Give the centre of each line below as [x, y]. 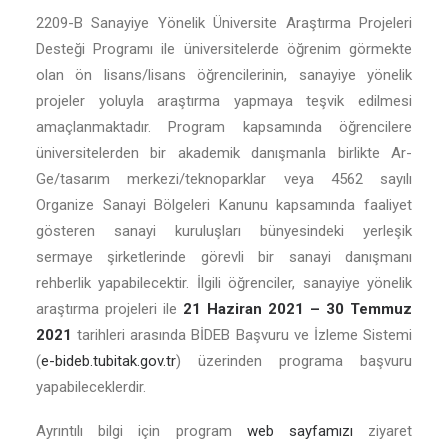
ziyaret [382, 431]
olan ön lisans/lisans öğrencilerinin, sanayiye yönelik [224, 75]
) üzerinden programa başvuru [294, 361]
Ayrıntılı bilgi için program [141, 431]
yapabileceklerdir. [93, 387]
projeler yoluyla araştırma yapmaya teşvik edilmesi [224, 101]
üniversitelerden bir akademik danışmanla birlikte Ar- [224, 153]
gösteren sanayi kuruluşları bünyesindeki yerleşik [224, 231]
